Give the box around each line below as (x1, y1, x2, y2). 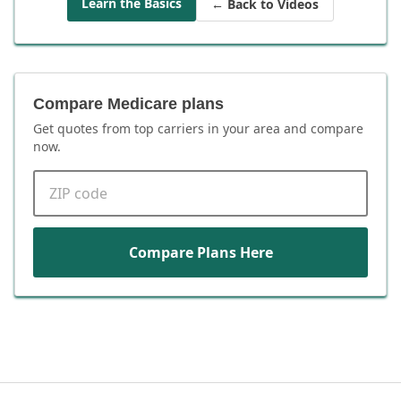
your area (223, 119, 280, 137)
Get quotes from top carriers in (33, 119, 223, 137)
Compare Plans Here (128, 242, 273, 262)
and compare (280, 119, 363, 137)
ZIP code (32, 169, 90, 190)
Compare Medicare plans (33, 94, 224, 113)
